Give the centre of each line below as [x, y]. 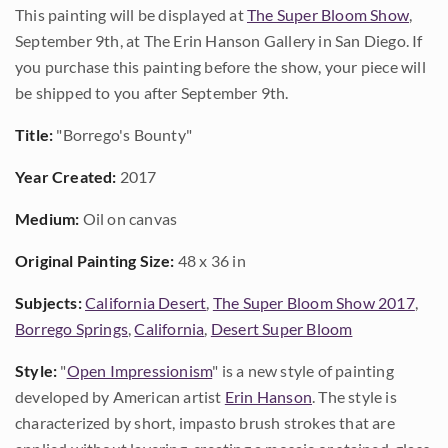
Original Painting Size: [95, 260]
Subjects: [48, 302]
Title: [34, 134]
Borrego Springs [71, 328]
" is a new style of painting [303, 370]
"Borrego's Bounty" [123, 134]
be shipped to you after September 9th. [152, 92]
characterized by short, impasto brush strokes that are [205, 422]
